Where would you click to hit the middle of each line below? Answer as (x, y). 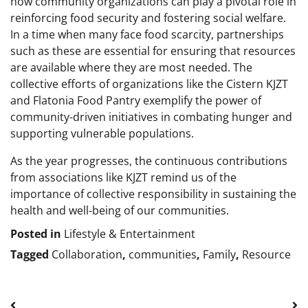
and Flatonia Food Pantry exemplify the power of (136, 101)
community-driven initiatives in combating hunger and (151, 117)
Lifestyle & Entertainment (130, 234)
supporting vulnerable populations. (102, 134)
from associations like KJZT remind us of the (123, 178)
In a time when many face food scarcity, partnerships (147, 35)
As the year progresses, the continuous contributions (149, 161)
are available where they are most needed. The (131, 68)
